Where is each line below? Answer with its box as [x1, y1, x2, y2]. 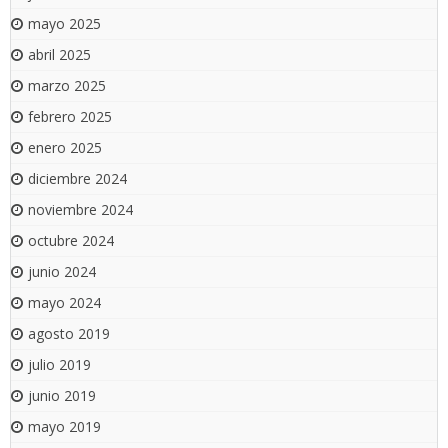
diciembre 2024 [28, 169, 127, 189]
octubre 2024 [28, 231, 114, 251]
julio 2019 [28, 355, 91, 375]
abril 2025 [28, 45, 91, 65]
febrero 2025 [28, 107, 112, 127]
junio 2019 [28, 386, 96, 406]
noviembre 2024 [28, 200, 133, 220]
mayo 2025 [28, 14, 101, 34]
